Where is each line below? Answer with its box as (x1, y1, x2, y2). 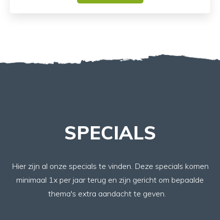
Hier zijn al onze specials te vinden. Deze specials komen (11, 161, 209, 171)
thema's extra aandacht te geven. (48, 189, 172, 198)
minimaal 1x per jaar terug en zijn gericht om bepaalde (16, 175, 204, 185)
